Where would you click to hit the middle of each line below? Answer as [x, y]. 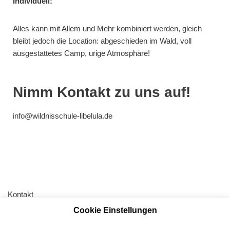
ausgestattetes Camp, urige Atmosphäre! [81, 53]
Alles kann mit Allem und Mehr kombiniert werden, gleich [107, 28]
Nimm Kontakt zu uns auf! [102, 92]
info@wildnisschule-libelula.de [63, 116]
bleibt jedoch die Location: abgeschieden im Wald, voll [102, 41]
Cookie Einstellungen [115, 210]
